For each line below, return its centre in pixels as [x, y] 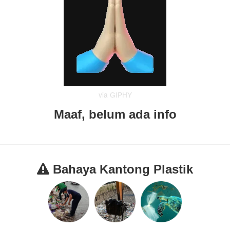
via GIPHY [115, 95]
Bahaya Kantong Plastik [123, 169]
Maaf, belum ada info [115, 114]
